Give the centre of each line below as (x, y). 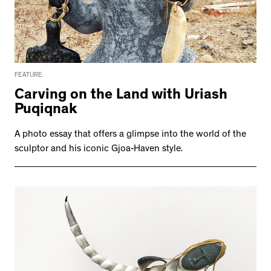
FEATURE (28, 76)
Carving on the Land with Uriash (121, 96)
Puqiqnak (46, 111)
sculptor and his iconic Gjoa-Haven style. (99, 150)
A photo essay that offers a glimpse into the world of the (130, 135)
